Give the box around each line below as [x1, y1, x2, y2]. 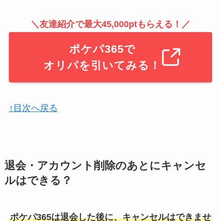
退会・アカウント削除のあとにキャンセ [4, 159, 206, 172]
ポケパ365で [69, 43, 136, 56]
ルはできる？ [4, 174, 72, 186]
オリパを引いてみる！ [43, 59, 161, 72]
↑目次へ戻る [8, 103, 58, 113]
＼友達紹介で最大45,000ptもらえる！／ [31, 19, 190, 30]
